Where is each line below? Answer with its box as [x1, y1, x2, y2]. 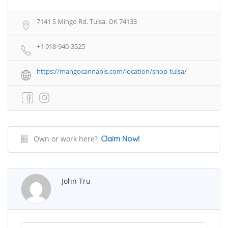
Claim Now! [101, 133, 139, 144]
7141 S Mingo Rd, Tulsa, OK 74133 [37, 16, 137, 26]
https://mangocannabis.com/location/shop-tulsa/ [37, 66, 187, 76]
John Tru [62, 176, 91, 186]
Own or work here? [34, 133, 98, 144]
